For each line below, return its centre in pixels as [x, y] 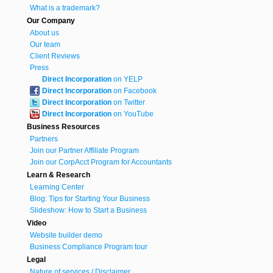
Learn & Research [58, 175]
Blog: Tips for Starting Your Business [90, 199]
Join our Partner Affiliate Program [84, 151]
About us [44, 33]
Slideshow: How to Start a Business [88, 211]
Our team [45, 45]
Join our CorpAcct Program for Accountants [101, 162]
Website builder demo [66, 236]
